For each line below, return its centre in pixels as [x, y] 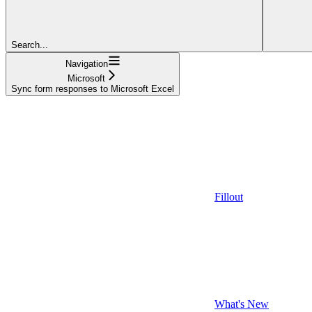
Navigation [86, 63]
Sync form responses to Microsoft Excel [93, 88]
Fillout [229, 196]
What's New [242, 304]
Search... [30, 45]
